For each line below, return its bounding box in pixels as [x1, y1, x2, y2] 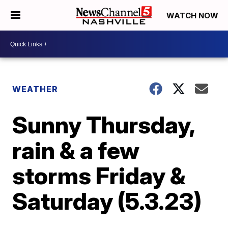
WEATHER [12, 84, 59, 94]
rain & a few [12, 136, 140, 164]
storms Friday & [12, 161, 186, 190]
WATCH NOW [166, 11, 220, 21]
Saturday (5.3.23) [12, 187, 202, 215]
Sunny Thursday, [12, 110, 195, 139]
